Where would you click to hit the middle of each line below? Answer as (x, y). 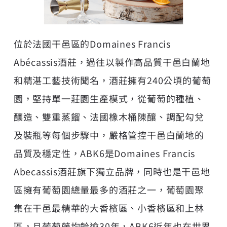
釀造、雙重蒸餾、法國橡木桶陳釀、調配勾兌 (109, 116)
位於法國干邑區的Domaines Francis (92, 43)
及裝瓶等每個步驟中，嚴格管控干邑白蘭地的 (109, 135)
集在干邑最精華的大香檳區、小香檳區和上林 (109, 207)
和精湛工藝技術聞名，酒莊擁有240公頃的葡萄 (112, 80)
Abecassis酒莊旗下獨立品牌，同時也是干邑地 (112, 171)
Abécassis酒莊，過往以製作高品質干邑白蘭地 (112, 62)
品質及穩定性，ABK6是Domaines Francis (104, 153)
